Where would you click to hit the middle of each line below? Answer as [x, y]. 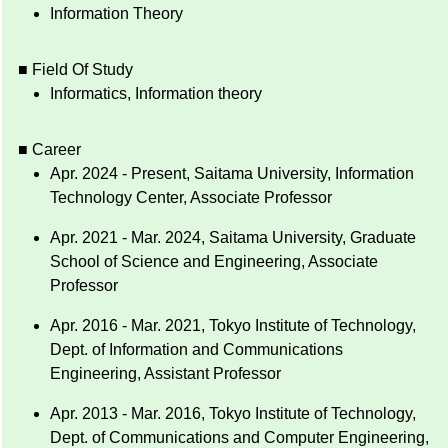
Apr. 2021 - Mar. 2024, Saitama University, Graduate [233, 238]
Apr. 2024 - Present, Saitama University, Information [232, 174]
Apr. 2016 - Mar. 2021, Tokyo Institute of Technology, [233, 326]
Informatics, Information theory [156, 94]
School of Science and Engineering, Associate [214, 262]
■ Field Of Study [75, 70]
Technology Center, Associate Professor [191, 198]
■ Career [49, 150]
